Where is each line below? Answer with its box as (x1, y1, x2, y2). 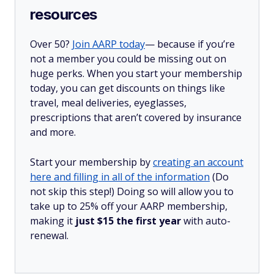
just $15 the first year (75, 214, 183, 228)
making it (30, 214, 75, 228)
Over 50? (30, 37, 72, 51)
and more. (30, 125, 76, 139)
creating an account (153, 155, 243, 169)
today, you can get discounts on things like (30, 81, 225, 95)
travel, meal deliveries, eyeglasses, (30, 96, 187, 109)
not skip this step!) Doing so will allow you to (30, 185, 234, 198)
